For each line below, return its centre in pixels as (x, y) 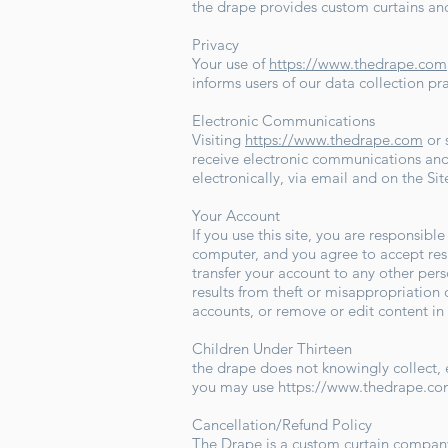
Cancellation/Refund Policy (286, 425)
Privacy (217, 45)
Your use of (230, 64)
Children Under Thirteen (276, 349)
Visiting (218, 140)
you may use (235, 387)
